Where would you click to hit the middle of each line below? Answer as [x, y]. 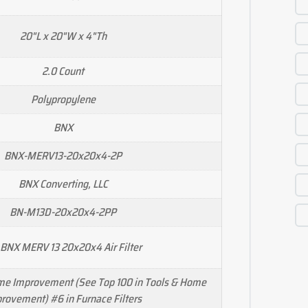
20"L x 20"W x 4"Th [63, 36]
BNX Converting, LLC [63, 184]
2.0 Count [63, 71]
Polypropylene [63, 99]
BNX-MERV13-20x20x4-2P [63, 155]
